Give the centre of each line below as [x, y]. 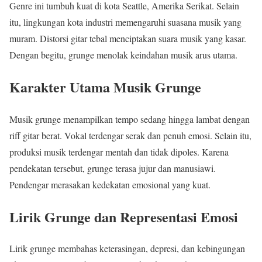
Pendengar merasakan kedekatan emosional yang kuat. [110, 184]
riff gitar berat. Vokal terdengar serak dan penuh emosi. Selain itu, [130, 135]
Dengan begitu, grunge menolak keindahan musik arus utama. [123, 54]
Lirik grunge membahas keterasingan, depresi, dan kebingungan [127, 249]
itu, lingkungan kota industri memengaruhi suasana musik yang [125, 22]
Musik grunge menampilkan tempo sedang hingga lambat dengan [130, 119]
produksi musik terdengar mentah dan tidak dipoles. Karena [119, 151]
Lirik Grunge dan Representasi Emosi [124, 216]
